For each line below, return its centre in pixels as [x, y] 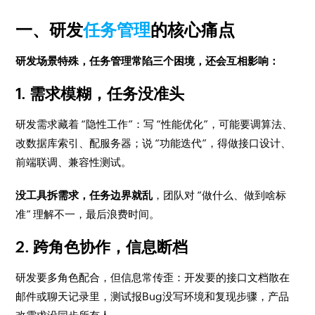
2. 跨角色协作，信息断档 [102, 247]
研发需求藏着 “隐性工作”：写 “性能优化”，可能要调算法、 [154, 124]
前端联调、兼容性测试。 [74, 162]
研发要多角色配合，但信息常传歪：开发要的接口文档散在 [153, 277]
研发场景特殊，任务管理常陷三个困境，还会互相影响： [148, 61]
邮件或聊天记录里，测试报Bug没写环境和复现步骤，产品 [153, 296]
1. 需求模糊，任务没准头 [100, 94]
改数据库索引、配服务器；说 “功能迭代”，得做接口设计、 [154, 143]
